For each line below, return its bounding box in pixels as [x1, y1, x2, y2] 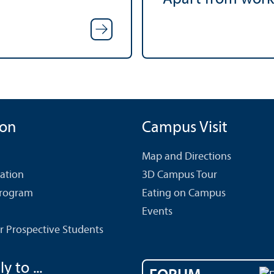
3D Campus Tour [142, 169, 217, 182]
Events [142, 206, 172, 218]
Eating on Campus [142, 188, 226, 200]
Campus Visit [142, 120, 228, 137]
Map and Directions [142, 151, 231, 163]
